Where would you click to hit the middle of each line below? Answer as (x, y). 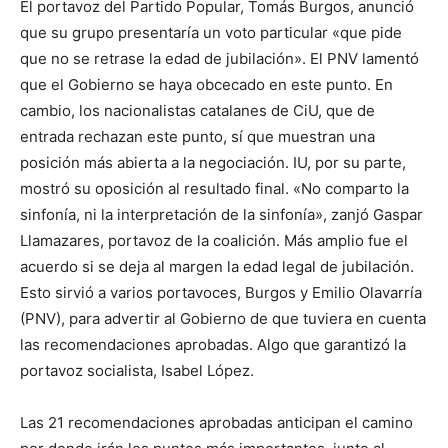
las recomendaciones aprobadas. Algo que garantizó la (213, 345)
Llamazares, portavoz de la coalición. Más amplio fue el (214, 241)
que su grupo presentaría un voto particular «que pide (211, 33)
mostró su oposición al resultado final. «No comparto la (214, 189)
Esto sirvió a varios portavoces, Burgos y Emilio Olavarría (221, 293)
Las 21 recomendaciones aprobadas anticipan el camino (216, 423)
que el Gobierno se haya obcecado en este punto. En (206, 85)
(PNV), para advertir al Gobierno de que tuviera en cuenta (223, 319)
